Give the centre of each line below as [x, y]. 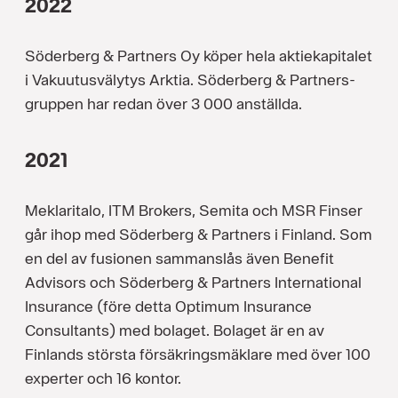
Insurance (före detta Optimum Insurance [168, 306]
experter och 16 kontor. [103, 378]
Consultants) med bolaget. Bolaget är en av [175, 330]
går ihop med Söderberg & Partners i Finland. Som [199, 235]
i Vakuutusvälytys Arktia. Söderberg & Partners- [190, 80]
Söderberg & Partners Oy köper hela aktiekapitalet [199, 56]
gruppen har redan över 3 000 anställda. [163, 104]
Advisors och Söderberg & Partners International [193, 283]
